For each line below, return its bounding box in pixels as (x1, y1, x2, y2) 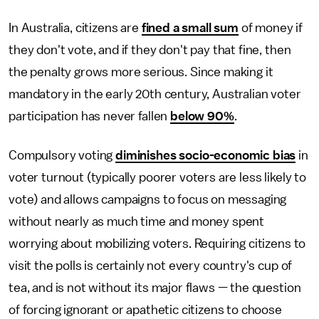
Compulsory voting (9, 149, 116, 162)
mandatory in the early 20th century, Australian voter (9, 88, 301, 101)
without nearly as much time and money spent (9, 215, 265, 229)
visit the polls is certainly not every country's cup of (9, 259, 293, 273)
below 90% (170, 110, 234, 123)
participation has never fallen (9, 110, 171, 123)
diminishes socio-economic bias (115, 149, 296, 162)
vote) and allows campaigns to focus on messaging (9, 193, 287, 206)
